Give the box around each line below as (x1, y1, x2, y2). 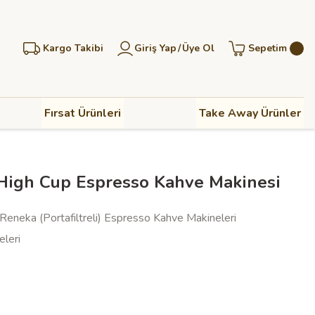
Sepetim (248, 41, 287, 55)
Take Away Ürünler (198, 105, 301, 121)
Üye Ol (182, 41, 214, 55)
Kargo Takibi (43, 41, 103, 55)
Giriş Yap (134, 41, 176, 55)
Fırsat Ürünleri (44, 105, 121, 121)
